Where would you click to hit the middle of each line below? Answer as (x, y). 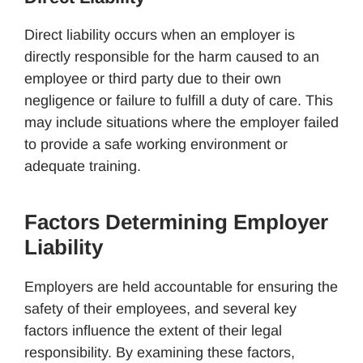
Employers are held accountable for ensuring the (181, 286)
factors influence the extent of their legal (153, 330)
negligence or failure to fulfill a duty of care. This (179, 100)
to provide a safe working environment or (156, 144)
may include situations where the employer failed (181, 122)
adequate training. (83, 166)
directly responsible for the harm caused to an (172, 56)
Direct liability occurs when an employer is (160, 34)
